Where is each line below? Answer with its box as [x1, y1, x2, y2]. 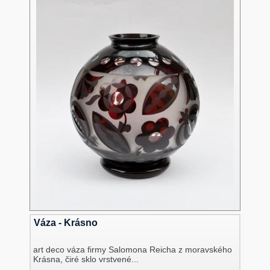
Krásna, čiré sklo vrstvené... [33, 254, 139, 265]
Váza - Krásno [33, 218, 98, 228]
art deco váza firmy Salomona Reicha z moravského [33, 245, 233, 255]
